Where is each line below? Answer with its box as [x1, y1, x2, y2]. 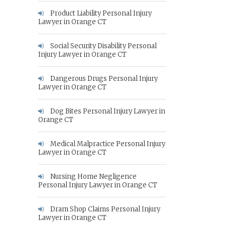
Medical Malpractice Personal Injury [49, 140, 165, 148]
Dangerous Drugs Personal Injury [49, 74, 158, 83]
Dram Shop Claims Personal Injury [49, 205, 160, 213]
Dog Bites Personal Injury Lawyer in [49, 107, 165, 116]
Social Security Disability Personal [49, 42, 157, 50]
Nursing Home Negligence [49, 172, 137, 181]
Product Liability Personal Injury [49, 9, 152, 18]
